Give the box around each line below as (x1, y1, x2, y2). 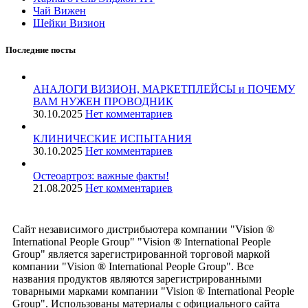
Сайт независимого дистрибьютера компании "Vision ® (12, 223, 274, 235)
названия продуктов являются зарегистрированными (12, 272, 262, 285)
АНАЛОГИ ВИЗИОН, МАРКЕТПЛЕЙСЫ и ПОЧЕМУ (33, 82, 295, 95)
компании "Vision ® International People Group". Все (12, 260, 254, 272)
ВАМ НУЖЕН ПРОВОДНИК (33, 95, 173, 107)
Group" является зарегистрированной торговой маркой (12, 247, 270, 260)
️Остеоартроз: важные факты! (33, 169, 169, 181)
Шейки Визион (33, 16, 105, 29)
